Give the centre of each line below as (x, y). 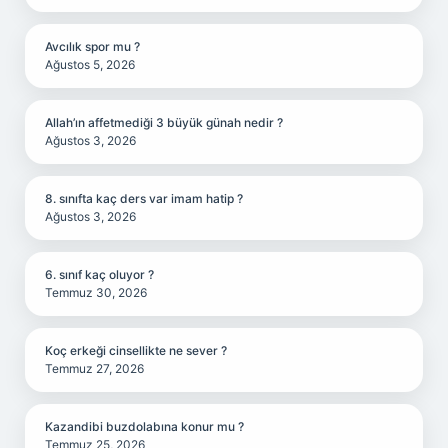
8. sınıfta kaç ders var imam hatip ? (144, 198)
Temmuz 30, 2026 (96, 292)
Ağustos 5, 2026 (90, 64)
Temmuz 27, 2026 (94, 368)
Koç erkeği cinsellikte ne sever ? (136, 350)
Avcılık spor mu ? (92, 46)
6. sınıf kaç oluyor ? (99, 274)
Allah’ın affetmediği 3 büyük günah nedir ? (164, 122)
